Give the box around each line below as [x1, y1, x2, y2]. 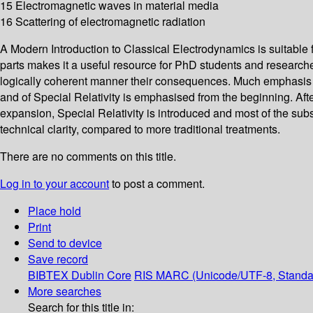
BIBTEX [28, 267, 68, 284]
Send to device [28, 235, 102, 252]
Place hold [28, 203, 81, 219]
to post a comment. [109, 175, 205, 192]
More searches [28, 283, 101, 300]
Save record [28, 251, 88, 268]
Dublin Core [71, 267, 131, 284]
